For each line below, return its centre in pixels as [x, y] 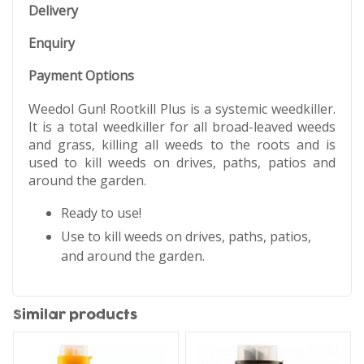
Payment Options [81, 75]
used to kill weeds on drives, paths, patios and [182, 162]
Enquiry [52, 43]
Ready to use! [101, 213]
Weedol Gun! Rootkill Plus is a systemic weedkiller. [182, 108]
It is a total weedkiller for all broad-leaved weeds [182, 126]
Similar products [75, 316]
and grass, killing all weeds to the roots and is [182, 144]
